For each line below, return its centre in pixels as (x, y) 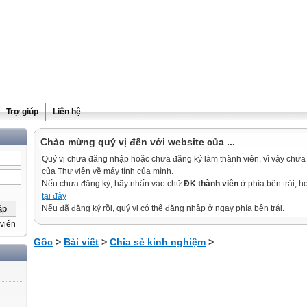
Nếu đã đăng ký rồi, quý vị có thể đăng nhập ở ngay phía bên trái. (163, 208)
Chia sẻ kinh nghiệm (158, 242)
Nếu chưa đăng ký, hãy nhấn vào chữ (113, 184)
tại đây (54, 196)
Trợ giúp (22, 112)
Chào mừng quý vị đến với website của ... (138, 142)
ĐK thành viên (211, 184)
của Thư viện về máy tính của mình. (108, 171)
